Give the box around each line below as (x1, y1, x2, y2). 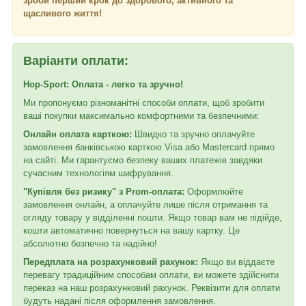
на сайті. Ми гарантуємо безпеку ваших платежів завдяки (23, 154, 262, 165)
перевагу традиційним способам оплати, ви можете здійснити (23, 269, 279, 280)
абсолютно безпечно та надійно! (23, 238, 157, 249)
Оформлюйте (184, 186, 243, 197)
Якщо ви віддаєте (198, 256, 275, 267)
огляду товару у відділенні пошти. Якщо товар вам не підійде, (23, 212, 282, 223)
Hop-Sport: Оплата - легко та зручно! (23, 79, 183, 89)
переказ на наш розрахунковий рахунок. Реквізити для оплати (23, 282, 280, 293)
